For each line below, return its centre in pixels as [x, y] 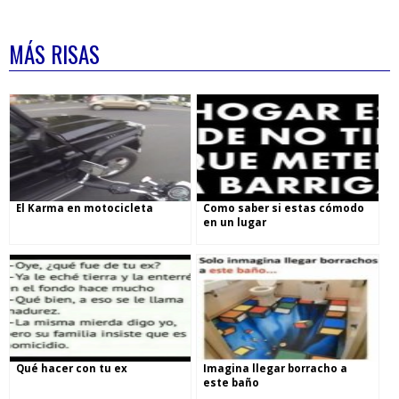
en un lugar [235, 222]
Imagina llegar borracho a [276, 368]
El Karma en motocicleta [85, 208]
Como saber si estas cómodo [284, 208]
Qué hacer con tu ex [72, 368]
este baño [232, 383]
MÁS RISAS [54, 54]
